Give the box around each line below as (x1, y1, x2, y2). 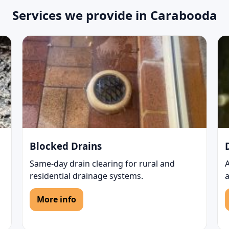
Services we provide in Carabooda (12, 7, 217, 24)
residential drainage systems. (29, 170, 143, 182)
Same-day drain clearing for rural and (29, 158, 175, 170)
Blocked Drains (29, 140, 102, 153)
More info (36, 194, 76, 205)
